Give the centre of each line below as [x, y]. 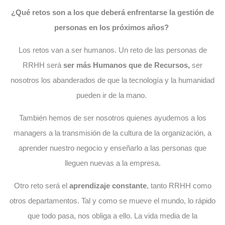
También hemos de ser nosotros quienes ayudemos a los [113, 118]
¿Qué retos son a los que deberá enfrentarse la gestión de [113, 12]
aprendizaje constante [108, 185]
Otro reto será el [41, 185]
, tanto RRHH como [179, 185]
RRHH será [43, 65]
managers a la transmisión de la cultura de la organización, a [113, 133]
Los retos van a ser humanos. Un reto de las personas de [113, 50]
